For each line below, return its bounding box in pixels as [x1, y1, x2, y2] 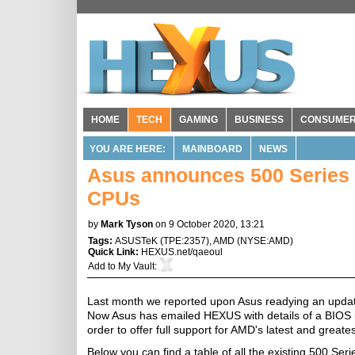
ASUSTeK [115, 235, 158, 246]
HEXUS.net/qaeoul [141, 246, 223, 258]
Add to [88, 261, 118, 272]
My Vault [118, 261, 155, 272]
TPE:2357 [163, 235, 206, 246]
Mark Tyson [101, 219, 153, 230]
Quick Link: [88, 246, 141, 258]
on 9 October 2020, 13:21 [155, 219, 265, 230]
